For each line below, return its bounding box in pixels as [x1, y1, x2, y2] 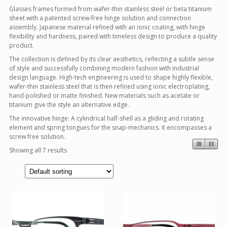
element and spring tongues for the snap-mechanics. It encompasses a [9, 123, 212, 132]
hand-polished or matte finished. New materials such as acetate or [9, 91, 200, 100]
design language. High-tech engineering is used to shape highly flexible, [9, 72, 213, 82]
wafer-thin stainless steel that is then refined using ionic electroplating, [9, 82, 210, 91]
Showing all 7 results [9, 145, 67, 155]
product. [9, 41, 34, 50]
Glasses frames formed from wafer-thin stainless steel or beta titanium [9, 4, 212, 13]
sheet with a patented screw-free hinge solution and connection [9, 13, 191, 22]
